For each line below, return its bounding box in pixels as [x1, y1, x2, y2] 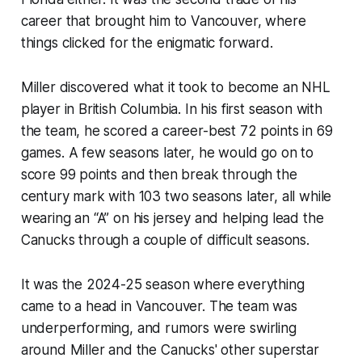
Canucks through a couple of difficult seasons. [20, 232, 309, 249]
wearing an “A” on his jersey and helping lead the [20, 210, 324, 227]
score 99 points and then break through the [20, 166, 297, 183]
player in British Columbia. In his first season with [20, 101, 322, 118]
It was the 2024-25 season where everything [20, 276, 305, 293]
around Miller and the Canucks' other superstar [20, 342, 319, 359]
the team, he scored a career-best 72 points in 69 [20, 123, 333, 140]
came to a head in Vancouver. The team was [20, 298, 297, 315]
